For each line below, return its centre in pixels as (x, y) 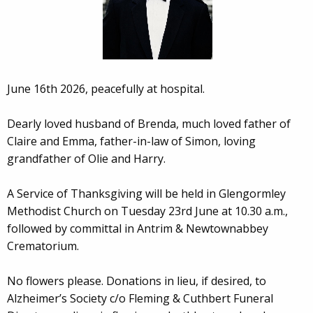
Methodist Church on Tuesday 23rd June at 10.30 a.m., (147, 211)
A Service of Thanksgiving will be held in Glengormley (146, 193)
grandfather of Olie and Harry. (86, 158)
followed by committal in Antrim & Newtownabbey (138, 228)
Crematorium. (43, 246)
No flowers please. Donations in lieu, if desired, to (137, 281)
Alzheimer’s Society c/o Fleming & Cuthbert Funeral (140, 298)
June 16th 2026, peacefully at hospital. (106, 88)
